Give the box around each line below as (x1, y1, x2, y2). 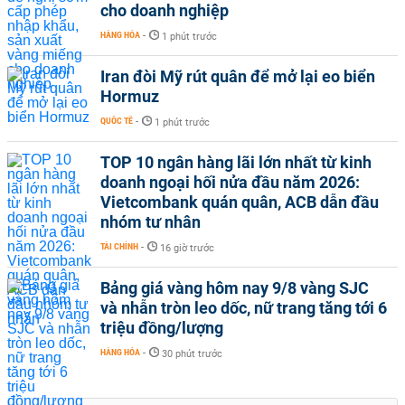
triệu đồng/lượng (100, 318, 223, 338)
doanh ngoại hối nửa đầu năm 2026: (100, 173, 360, 193)
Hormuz (100, 87, 159, 107)
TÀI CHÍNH (100, 241, 138, 252)
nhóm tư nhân (100, 212, 201, 232)
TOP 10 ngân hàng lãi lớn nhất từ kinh (100, 153, 372, 173)
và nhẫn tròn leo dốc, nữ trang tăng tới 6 (100, 298, 387, 318)
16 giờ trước (160, 242, 214, 255)
